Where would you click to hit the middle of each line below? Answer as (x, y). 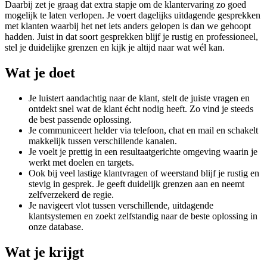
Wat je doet (40, 72)
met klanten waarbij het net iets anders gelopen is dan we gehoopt (128, 26)
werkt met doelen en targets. (81, 162)
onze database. (56, 226)
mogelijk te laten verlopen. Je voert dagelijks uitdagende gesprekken (133, 15)
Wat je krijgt (44, 252)
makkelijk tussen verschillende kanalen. (103, 141)
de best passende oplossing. (80, 119)
